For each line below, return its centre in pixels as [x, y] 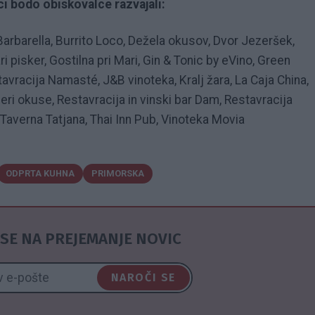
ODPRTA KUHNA [40, 174]
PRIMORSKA [118, 174]
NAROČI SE [143, 278]
